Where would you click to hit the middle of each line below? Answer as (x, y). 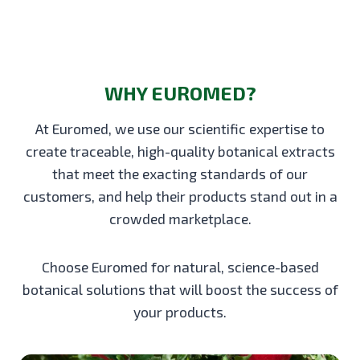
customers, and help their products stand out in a (180, 196)
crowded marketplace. (180, 218)
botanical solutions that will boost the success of (180, 289)
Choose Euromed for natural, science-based (180, 266)
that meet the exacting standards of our (180, 173)
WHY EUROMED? (180, 92)
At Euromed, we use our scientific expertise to (180, 128)
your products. (180, 311)
